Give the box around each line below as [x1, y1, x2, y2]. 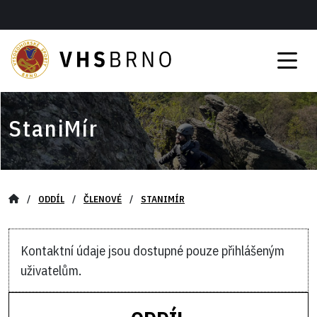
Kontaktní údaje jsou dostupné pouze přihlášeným [21, 242, 284, 259]
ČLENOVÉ [83, 192, 122, 205]
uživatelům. [21, 262, 81, 279]
